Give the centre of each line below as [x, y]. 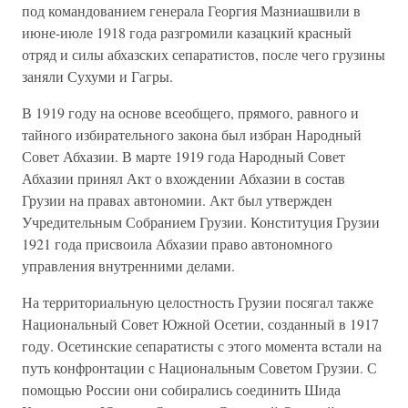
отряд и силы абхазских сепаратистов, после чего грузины [204, 54]
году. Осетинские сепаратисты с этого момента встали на [202, 346]
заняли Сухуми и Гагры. [97, 76]
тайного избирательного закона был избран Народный [192, 134]
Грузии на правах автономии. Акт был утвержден [177, 200]
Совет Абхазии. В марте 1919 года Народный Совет [184, 156]
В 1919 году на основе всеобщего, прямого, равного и [190, 112]
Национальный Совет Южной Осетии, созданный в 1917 [200, 324]
